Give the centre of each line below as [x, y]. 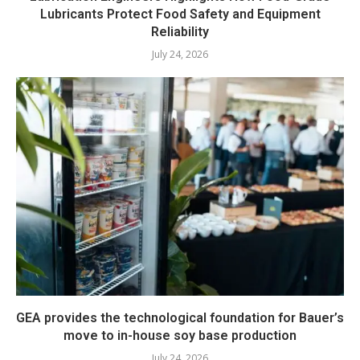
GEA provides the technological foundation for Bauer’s [180, 317]
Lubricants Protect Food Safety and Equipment [180, 14]
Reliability [180, 31]
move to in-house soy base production [180, 335]
